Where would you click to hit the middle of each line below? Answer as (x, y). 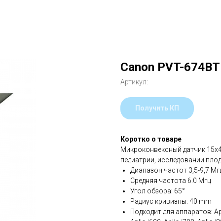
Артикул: (134, 82)
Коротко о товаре (151, 139)
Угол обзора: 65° (158, 191)
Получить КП (157, 108)
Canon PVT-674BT (170, 67)
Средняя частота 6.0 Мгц (171, 181)
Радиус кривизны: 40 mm (171, 201)
